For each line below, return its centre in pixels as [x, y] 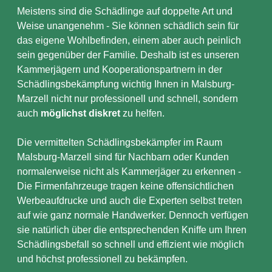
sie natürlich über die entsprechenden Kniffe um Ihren [132, 230]
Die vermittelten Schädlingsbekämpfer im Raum [120, 142]
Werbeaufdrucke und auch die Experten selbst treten [130, 201]
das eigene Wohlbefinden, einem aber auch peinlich [129, 40]
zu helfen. [142, 113]
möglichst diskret [80, 113]
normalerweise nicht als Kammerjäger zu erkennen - [129, 172]
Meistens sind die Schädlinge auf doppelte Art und [125, 11]
